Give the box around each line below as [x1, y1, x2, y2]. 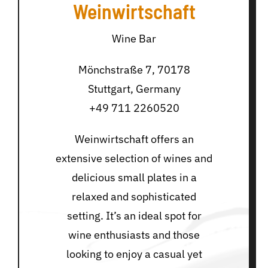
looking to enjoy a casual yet [66, 247, 202, 261]
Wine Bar [112, 32, 156, 46]
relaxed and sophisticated [72, 190, 196, 204]
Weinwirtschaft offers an [74, 132, 194, 147]
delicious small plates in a [71, 170, 197, 185]
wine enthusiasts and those [68, 228, 200, 242]
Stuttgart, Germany [87, 82, 181, 96]
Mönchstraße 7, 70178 [78, 63, 190, 77]
